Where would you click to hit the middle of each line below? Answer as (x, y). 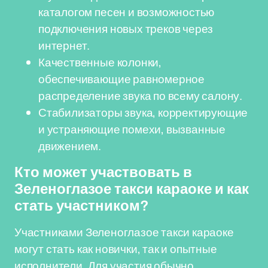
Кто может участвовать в (103, 172)
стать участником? (82, 206)
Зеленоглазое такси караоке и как (132, 189)
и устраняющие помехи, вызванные (132, 129)
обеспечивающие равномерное (122, 79)
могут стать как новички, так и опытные (116, 249)
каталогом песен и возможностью (127, 12)
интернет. (64, 45)
